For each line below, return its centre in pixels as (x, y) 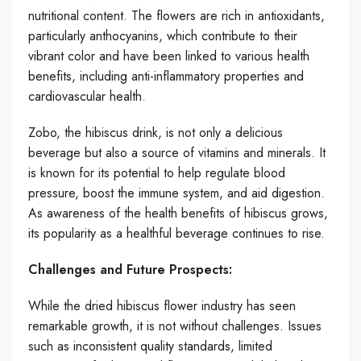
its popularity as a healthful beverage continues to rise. (176, 233)
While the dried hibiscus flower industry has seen (162, 305)
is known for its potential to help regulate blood (157, 172)
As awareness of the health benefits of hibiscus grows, (178, 213)
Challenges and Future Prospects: (130, 269)
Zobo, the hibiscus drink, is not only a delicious (156, 132)
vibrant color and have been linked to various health (169, 56)
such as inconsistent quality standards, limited (150, 346)
